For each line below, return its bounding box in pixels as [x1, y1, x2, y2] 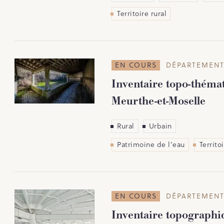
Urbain [148, 120, 172, 131]
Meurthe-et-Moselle [111, 93, 205, 108]
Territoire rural [117, 8, 166, 18]
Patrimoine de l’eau [117, 139, 185, 149]
